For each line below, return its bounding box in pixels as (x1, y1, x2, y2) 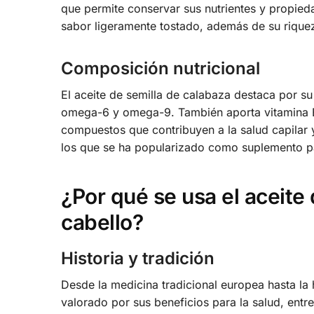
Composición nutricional (61, 58, 260, 79)
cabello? (61, 209, 143, 235)
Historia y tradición (61, 247, 214, 268)
